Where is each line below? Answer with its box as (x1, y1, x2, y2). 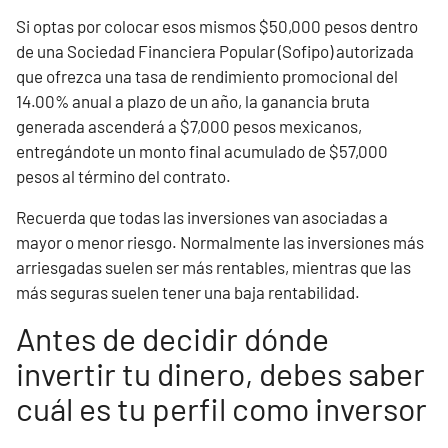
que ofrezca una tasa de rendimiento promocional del (16, 66, 398, 86)
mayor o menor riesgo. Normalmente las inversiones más (16, 232, 424, 252)
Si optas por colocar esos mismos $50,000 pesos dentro (16, 16, 418, 36)
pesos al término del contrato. (16, 166, 231, 186)
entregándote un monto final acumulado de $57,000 (16, 141, 388, 161)
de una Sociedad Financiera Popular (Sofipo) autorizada (16, 41, 414, 61)
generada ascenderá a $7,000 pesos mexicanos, (16, 116, 362, 136)
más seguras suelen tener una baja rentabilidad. (16, 282, 360, 302)
